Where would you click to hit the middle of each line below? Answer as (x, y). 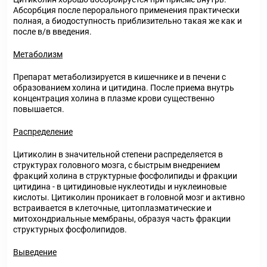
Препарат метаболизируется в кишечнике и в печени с (119, 77)
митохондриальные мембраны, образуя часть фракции (122, 219)
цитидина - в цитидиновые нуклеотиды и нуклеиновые (120, 187)
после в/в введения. (52, 32)
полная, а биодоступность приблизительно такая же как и (128, 21)
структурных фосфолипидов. (70, 229)
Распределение (43, 132)
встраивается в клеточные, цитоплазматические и (112, 208)
